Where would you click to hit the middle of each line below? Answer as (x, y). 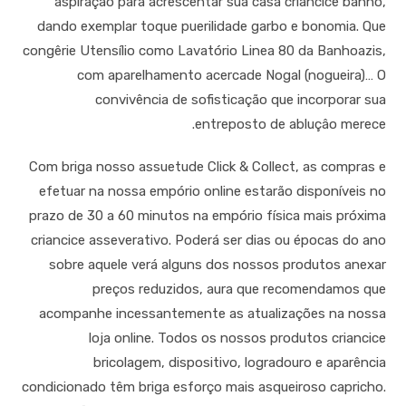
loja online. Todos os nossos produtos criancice (237, 338)
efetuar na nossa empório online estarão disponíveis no (212, 192)
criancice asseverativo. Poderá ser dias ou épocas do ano (208, 241)
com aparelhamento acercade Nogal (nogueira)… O (231, 76)
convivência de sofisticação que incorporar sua (240, 100)
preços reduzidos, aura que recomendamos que (239, 290)
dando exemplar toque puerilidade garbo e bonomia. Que (211, 27)
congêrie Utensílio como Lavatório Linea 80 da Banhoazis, (204, 51)
